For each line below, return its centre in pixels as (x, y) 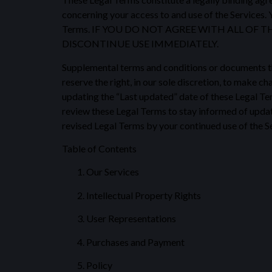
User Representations (131, 219)
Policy (99, 265)
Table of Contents (99, 148)
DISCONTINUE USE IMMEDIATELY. (140, 44)
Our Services (113, 172)
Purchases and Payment (135, 242)
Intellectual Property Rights (144, 195)
